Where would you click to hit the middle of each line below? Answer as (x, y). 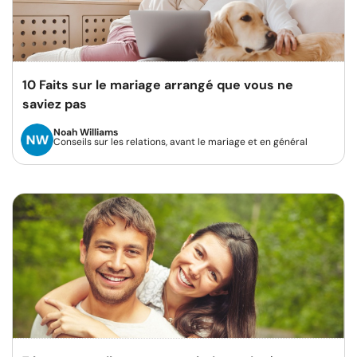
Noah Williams (86, 132)
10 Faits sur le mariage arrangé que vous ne (158, 84)
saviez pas (55, 104)
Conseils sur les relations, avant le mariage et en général (180, 141)
